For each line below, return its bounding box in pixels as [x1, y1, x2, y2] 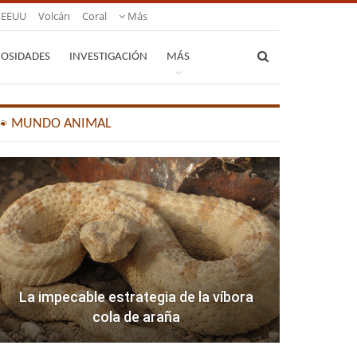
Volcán [38, 9, 70, 23]
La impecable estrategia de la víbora [19, 288, 254, 306]
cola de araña [92, 308, 181, 326]
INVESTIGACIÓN [69, 51, 147, 63]
